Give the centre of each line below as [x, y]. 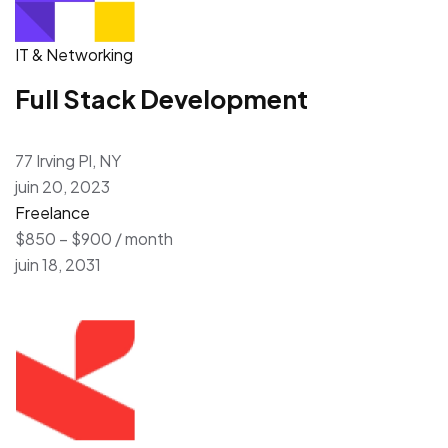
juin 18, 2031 [58, 264]
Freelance [52, 212]
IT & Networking [74, 54]
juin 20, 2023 [62, 186]
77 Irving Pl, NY [68, 160]
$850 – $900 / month [94, 238]
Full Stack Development [161, 98]
